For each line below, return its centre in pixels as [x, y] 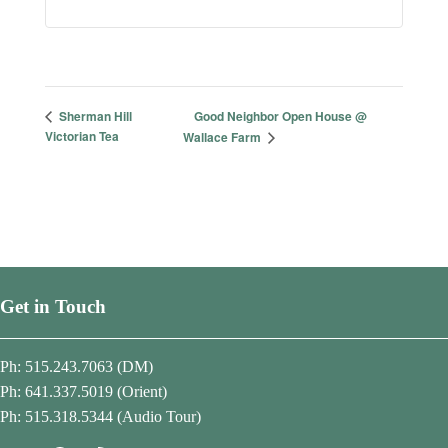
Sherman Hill [93, 116]
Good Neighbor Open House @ [280, 115]
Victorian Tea [81, 136]
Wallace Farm [223, 137]
